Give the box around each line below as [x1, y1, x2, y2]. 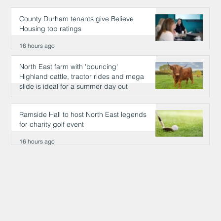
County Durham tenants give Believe [19, 14, 134, 23]
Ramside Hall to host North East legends [19, 110, 147, 119]
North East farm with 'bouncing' [19, 62, 118, 71]
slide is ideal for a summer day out [19, 81, 128, 91]
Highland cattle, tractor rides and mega [19, 72, 145, 81]
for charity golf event [19, 119, 84, 129]
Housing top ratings [19, 24, 82, 33]
